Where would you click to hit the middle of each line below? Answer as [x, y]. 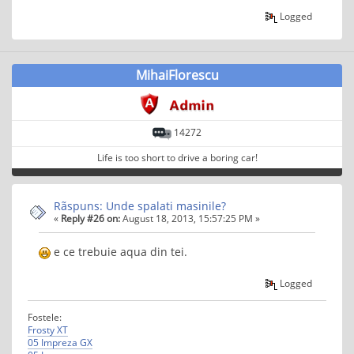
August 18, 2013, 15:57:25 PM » [190, 218]
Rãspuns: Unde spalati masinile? [140, 206]
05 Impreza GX [60, 342]
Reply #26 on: [90, 218]
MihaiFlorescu [177, 75]
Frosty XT [48, 329]
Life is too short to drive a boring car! [177, 158]
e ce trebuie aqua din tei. [119, 251]
